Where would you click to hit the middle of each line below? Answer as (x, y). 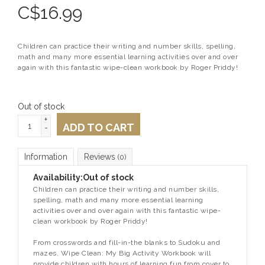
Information (46, 157)
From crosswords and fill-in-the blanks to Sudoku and (127, 243)
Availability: (58, 178)
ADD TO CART (98, 128)
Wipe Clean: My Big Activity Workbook (129, 253)
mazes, (47, 253)
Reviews (101, 157)
